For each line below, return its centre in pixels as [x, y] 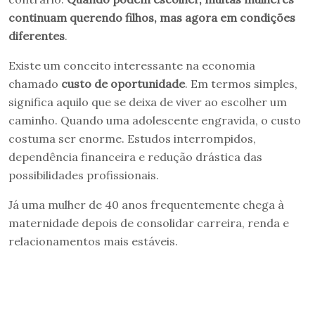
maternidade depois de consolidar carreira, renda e [149, 223]
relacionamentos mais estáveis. [93, 241]
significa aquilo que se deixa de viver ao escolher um [148, 102]
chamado [35, 83]
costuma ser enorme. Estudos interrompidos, [132, 138]
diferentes [37, 36]
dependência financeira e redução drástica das [135, 156]
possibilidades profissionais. [84, 175]
